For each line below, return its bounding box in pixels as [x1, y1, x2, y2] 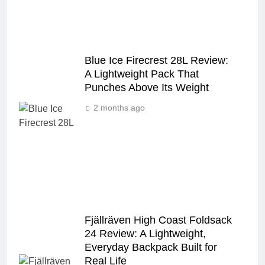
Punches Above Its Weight [85, 81, 209, 93]
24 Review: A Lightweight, [85, 227, 206, 240]
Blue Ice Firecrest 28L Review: [85, 54, 228, 66]
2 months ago [93, 102, 145, 112]
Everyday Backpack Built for [85, 241, 217, 253]
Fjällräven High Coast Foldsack [85, 214, 232, 226]
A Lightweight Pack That [85, 67, 199, 80]
